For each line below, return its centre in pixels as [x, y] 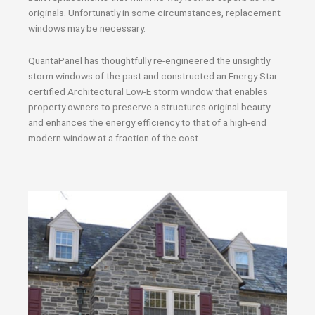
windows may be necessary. [87, 28]
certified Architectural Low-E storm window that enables [148, 91]
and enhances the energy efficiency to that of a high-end [147, 122]
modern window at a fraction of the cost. [114, 137]
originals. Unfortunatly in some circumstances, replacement [154, 13]
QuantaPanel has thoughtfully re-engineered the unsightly [149, 60]
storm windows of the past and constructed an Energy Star [153, 76]
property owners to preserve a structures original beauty [149, 107]
